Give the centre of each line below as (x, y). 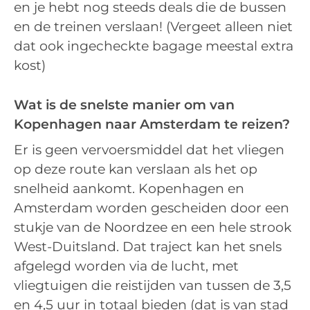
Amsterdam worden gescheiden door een (152, 208)
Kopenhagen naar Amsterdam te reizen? (152, 124)
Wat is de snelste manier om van (124, 104)
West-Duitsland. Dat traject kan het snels (148, 247)
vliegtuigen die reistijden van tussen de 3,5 (153, 286)
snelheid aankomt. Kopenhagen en (129, 189)
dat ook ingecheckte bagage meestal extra (154, 46)
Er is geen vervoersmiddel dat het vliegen (149, 150)
